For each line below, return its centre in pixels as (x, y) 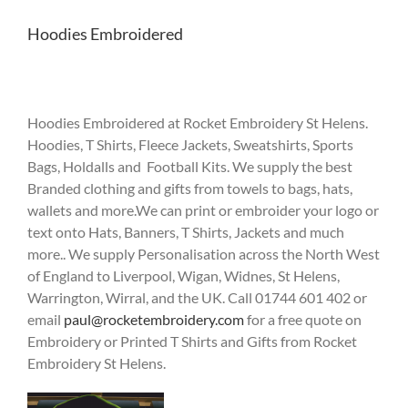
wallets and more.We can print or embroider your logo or (203, 210)
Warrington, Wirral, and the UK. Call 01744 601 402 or (197, 297)
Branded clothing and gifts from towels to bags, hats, (190, 188)
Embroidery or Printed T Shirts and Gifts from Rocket (192, 341)
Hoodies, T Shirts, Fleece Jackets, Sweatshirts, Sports (190, 144)
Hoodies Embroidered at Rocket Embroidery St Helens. (198, 122)
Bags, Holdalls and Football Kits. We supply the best (190, 166)
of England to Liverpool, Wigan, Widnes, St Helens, (184, 275)
